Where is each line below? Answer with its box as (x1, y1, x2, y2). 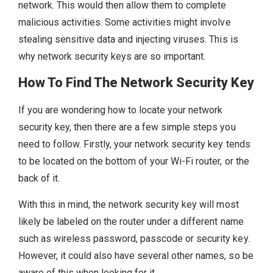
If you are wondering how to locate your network (18, 104, 223, 116)
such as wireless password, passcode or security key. (18, 232, 252, 244)
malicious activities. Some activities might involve (18, 16, 231, 29)
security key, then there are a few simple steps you (18, 121, 236, 133)
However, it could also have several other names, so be (18, 249, 253, 261)
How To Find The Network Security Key (18, 75, 255, 91)
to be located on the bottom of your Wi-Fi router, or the (18, 155, 249, 168)
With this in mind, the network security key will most (18, 198, 239, 210)
